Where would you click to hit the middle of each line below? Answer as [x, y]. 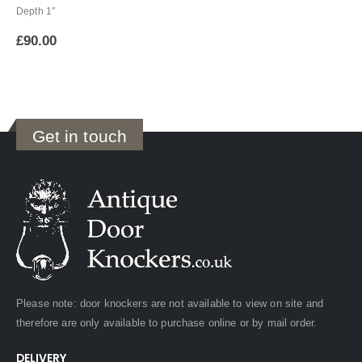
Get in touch [80, 136]
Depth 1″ [36, 12]
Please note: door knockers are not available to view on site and [170, 304]
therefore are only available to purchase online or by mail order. [167, 323]
